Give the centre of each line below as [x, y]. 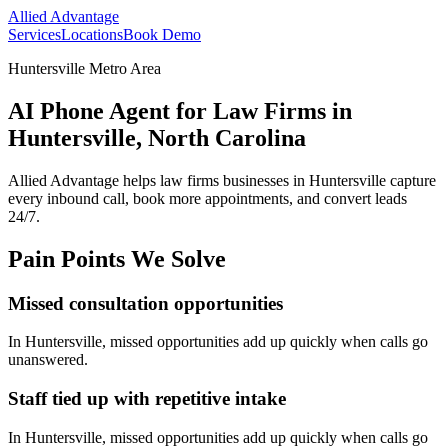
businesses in [264, 180]
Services [34, 34]
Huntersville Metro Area [84, 68]
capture [411, 180]
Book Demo [162, 34]
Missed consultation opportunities [145, 303]
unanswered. [48, 360]
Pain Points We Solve [117, 258]
